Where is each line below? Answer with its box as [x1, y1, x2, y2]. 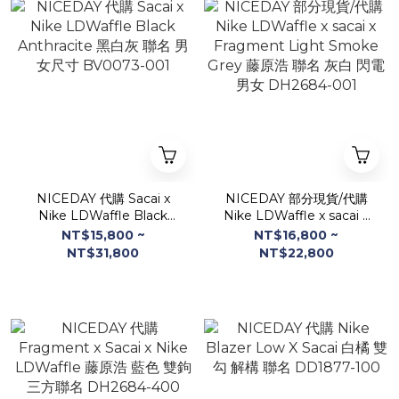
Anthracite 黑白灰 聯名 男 [28, 224, 178, 240]
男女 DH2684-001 [241, 258, 351, 274]
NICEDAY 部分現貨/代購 [224, 191, 368, 207]
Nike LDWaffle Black [38, 208, 167, 224]
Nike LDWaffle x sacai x [224, 208, 369, 224]
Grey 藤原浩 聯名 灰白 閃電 [218, 241, 374, 257]
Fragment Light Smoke [223, 224, 370, 240]
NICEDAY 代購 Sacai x [36, 191, 170, 207]
